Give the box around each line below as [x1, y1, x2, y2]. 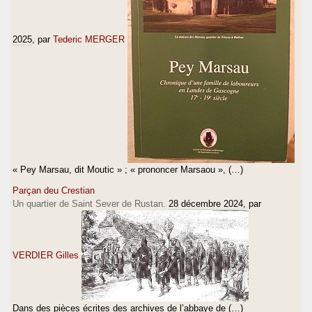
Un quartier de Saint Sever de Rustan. [13, 198, 166, 209]
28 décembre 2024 [169, 198, 243, 209]
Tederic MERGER [53, 33, 125, 45]
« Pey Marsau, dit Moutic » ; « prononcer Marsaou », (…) [13, 164, 243, 175]
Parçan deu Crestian [13, 185, 95, 196]
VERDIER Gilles [13, 249, 79, 260]
